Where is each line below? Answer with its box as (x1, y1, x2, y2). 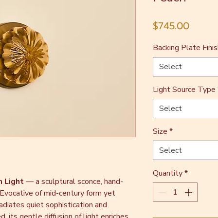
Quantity (153, 168, 182, 179)
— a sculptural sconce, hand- (24, 176, 123, 187)
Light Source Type (153, 84, 216, 95)
